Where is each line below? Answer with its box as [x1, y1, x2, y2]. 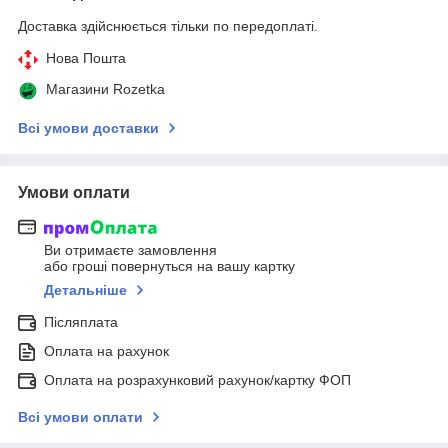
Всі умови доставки [18, 119, 159, 136]
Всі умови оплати [18, 409, 143, 426]
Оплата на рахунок [44, 343, 169, 360]
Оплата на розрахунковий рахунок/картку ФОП [44, 372, 351, 389]
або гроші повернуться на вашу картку [44, 258, 295, 275]
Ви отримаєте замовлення [44, 242, 217, 259]
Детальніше [44, 282, 127, 299]
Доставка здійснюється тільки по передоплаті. [18, 17, 318, 34]
